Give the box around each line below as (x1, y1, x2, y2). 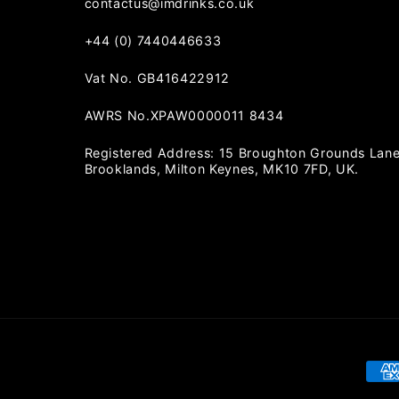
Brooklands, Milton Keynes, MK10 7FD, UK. (84, 160, 359, 176)
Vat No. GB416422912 (84, 70, 231, 86)
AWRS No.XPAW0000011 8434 (84, 107, 284, 123)
